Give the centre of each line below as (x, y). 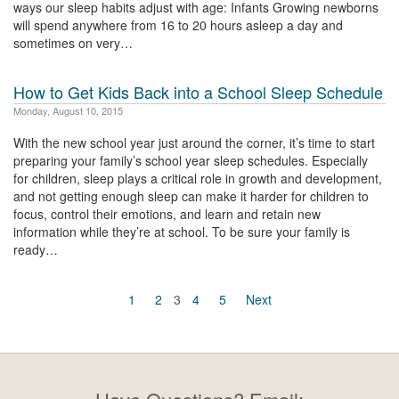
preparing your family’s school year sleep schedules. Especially (191, 160)
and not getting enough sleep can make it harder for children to (191, 196)
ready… (36, 249)
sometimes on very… (73, 43)
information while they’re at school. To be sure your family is (182, 232)
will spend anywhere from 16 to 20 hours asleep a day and (178, 25)
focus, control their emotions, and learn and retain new (167, 214)
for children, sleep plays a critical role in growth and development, (198, 178)
